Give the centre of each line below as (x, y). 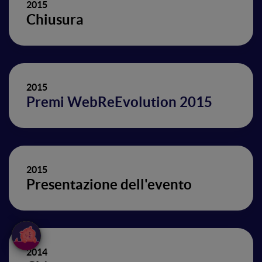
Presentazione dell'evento (109, 185)
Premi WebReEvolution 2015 (119, 102)
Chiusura (55, 20)
